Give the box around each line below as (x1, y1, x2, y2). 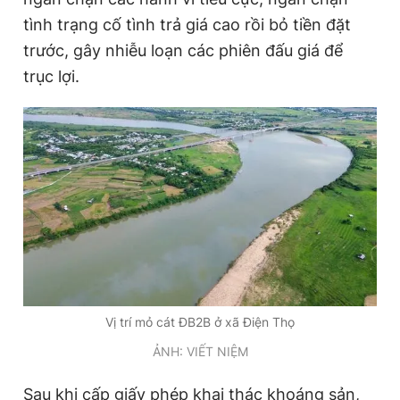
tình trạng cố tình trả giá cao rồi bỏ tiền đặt (23, 15, 351, 34)
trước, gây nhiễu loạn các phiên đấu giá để (23, 41, 343, 60)
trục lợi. (23, 67, 79, 86)
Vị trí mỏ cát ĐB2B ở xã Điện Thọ (105, 313, 295, 329)
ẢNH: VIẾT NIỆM (152, 343, 248, 359)
